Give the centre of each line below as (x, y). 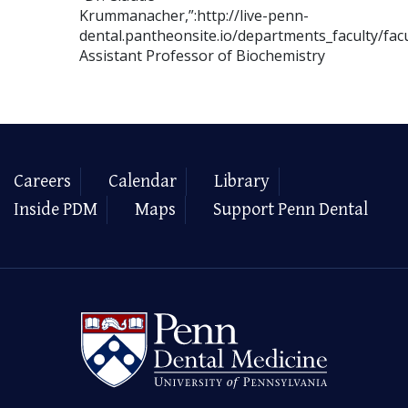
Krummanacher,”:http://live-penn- (194, 15)
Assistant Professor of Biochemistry (202, 55)
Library (242, 181)
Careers (42, 181)
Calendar (143, 181)
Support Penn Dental (291, 209)
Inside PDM (56, 209)
